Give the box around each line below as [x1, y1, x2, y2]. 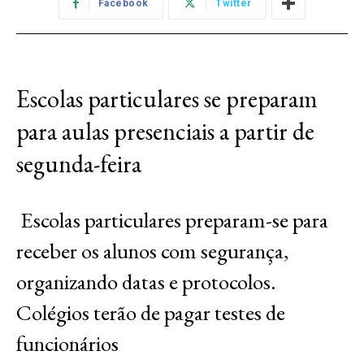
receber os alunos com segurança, [16, 236, 288, 266]
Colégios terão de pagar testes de [16, 298, 285, 327]
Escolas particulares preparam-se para [16, 206, 328, 235]
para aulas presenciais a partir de [16, 115, 314, 148]
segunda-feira [16, 148, 141, 180]
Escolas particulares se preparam [16, 83, 318, 115]
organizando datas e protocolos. [16, 267, 276, 297]
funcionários [16, 329, 119, 358]
